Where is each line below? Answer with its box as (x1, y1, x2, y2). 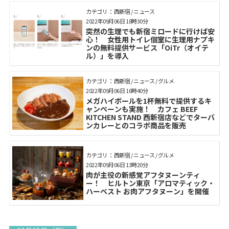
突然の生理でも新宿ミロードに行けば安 (86, 26, 215, 36)
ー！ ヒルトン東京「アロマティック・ (86, 177, 215, 188)
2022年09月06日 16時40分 (86, 86, 148, 95)
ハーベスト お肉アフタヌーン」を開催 (86, 186, 210, 196)
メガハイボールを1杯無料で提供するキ (86, 96, 212, 106)
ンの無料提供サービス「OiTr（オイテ (86, 42, 209, 53)
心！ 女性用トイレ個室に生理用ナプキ (86, 34, 215, 44)
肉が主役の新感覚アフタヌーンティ (86, 169, 201, 180)
